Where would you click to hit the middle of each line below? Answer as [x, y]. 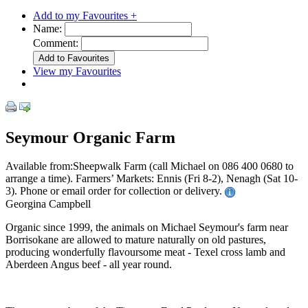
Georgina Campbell [48, 203]
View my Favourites [77, 71]
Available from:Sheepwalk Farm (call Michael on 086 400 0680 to [150, 166]
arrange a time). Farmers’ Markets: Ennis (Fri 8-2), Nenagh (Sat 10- [152, 179]
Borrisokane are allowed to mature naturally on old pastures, [136, 239]
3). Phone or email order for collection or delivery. [115, 191]
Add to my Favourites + [85, 15]
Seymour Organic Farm [90, 137]
